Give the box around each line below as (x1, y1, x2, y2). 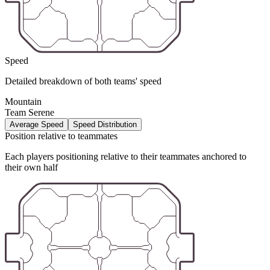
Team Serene (5, 107, 54, 118)
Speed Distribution (73, 119, 137, 129)
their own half (5, 162, 58, 172)
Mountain (5, 96, 42, 107)
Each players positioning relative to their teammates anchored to (5, 151, 246, 162)
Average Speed (10, 119, 63, 129)
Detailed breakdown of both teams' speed (5, 75, 162, 86)
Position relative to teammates (5, 130, 118, 141)
